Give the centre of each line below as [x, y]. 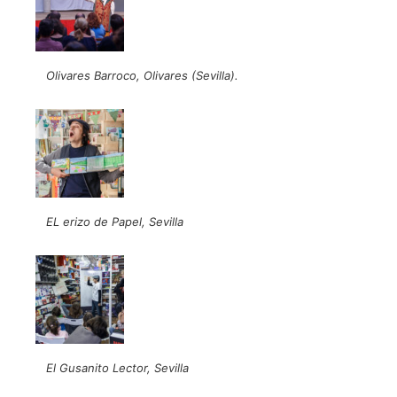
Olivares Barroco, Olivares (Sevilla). [142, 75]
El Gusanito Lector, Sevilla [117, 367]
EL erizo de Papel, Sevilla [115, 221]
